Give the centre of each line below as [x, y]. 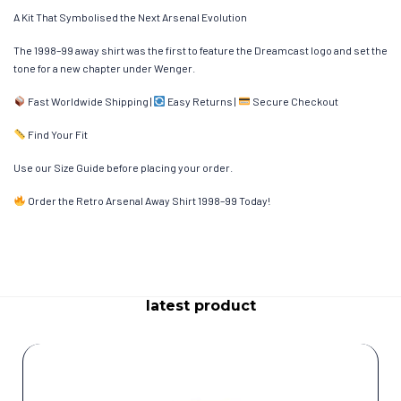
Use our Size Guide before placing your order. [123, 167]
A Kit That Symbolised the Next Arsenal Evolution [130, 17]
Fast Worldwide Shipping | [90, 101]
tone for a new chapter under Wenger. [104, 68]
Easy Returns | [202, 101]
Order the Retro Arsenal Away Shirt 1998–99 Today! [148, 200]
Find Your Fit [56, 134]
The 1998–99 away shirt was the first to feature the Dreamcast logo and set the [200, 50]
